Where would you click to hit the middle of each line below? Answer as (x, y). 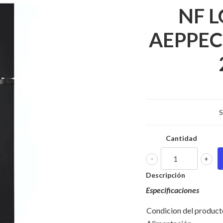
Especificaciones (172, 190)
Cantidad (182, 138)
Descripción (166, 175)
